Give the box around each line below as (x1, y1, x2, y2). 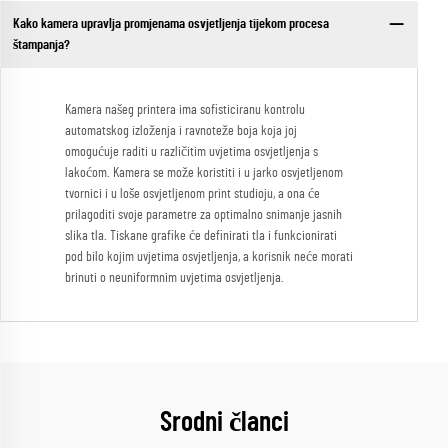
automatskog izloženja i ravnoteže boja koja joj (65, 124, 297, 139)
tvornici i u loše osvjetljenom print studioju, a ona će (65, 187, 320, 202)
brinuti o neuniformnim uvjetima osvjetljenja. (65, 271, 284, 286)
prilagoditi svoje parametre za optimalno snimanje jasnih (65, 208, 342, 223)
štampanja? (12, 37, 70, 52)
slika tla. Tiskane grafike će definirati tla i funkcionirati (65, 229, 337, 244)
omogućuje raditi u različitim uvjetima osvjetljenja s (65, 145, 318, 160)
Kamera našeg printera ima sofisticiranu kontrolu (65, 103, 305, 118)
